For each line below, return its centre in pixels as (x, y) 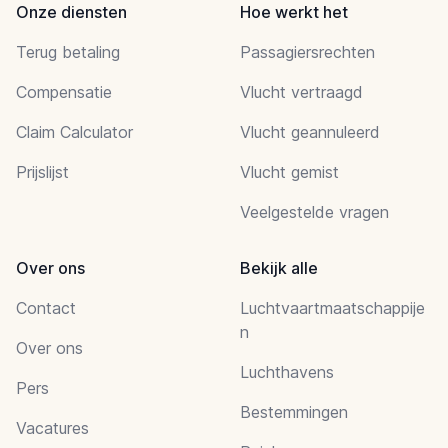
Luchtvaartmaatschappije (332, 307)
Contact (46, 307)
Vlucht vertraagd (301, 91)
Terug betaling (68, 51)
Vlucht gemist (289, 171)
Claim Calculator (74, 131)
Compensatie (64, 91)
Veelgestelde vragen (314, 211)
